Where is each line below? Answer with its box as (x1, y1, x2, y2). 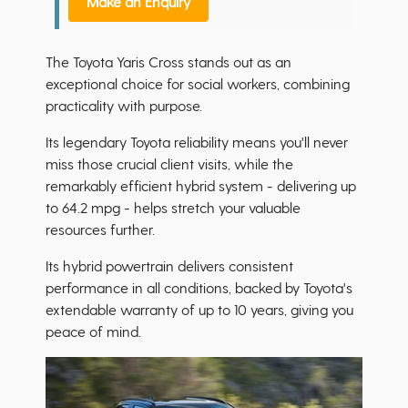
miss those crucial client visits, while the (46, 155, 293, 173)
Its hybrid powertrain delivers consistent (46, 257, 293, 275)
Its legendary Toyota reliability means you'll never (46, 133, 348, 151)
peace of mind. (46, 322, 141, 341)
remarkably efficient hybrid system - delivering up (46, 177, 356, 195)
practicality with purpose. (46, 97, 202, 115)
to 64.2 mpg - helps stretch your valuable (46, 199, 301, 217)
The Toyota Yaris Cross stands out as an (46, 53, 291, 71)
